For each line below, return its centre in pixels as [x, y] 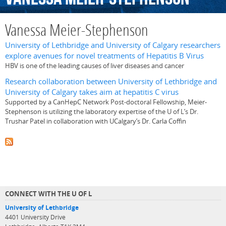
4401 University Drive [35, 217]
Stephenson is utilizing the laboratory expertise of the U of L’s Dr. [102, 111]
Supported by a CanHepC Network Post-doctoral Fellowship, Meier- [106, 102]
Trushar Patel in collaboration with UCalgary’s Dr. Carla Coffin [96, 121]
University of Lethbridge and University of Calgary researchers [113, 45]
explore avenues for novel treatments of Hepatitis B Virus [104, 56]
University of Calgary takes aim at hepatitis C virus [92, 92]
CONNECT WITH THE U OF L [48, 193]
